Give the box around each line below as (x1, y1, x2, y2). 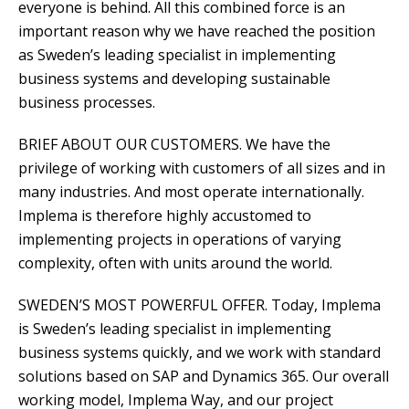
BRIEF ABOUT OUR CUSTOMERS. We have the (18, 134, 330, 155)
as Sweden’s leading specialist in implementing (18, 45, 336, 66)
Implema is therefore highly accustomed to (18, 205, 311, 226)
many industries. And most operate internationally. (18, 182, 364, 203)
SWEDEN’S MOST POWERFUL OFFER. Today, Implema (18, 295, 381, 316)
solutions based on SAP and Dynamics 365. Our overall (18, 366, 389, 387)
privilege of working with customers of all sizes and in (18, 158, 385, 179)
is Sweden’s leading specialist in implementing (18, 319, 331, 340)
